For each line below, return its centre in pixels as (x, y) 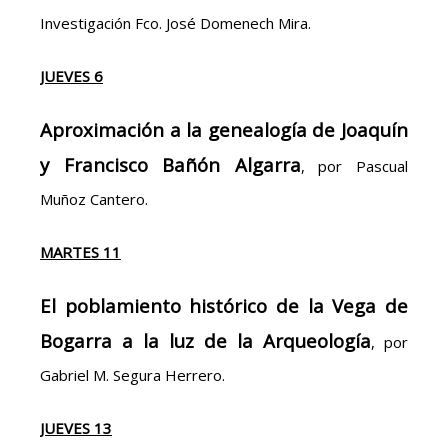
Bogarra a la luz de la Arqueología (205, 340)
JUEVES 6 (71, 75)
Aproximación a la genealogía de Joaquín (224, 129)
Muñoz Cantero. (94, 198)
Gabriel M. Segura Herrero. (132, 374)
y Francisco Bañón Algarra (170, 164)
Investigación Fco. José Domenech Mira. (175, 22)
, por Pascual (354, 165)
